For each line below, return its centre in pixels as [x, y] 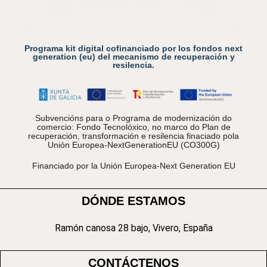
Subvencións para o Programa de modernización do [133, 118]
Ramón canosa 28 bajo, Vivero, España [133, 228]
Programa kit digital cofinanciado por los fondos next [133, 48]
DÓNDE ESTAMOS [133, 201]
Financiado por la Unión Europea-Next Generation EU [133, 166]
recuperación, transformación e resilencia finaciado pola [133, 136]
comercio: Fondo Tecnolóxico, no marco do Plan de [133, 127]
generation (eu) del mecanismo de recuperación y [133, 56]
